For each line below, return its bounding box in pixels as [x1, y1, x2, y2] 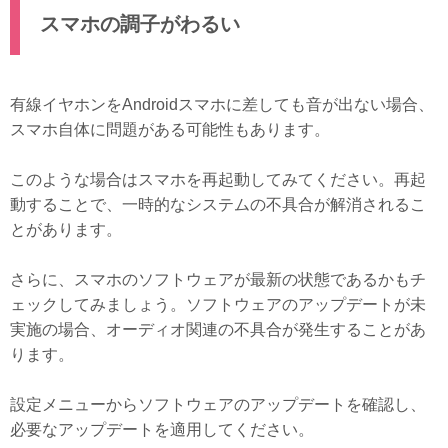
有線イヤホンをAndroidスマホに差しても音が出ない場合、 [10, 95, 434, 113]
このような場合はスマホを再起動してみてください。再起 [10, 170, 426, 188]
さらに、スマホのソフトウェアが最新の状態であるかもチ [10, 270, 426, 288]
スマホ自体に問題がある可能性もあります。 [10, 120, 330, 138]
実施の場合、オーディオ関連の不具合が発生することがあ [10, 320, 426, 338]
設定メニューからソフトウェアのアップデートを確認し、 [10, 395, 426, 413]
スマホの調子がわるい [40, 12, 240, 35]
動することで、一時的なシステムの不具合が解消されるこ [10, 195, 426, 213]
